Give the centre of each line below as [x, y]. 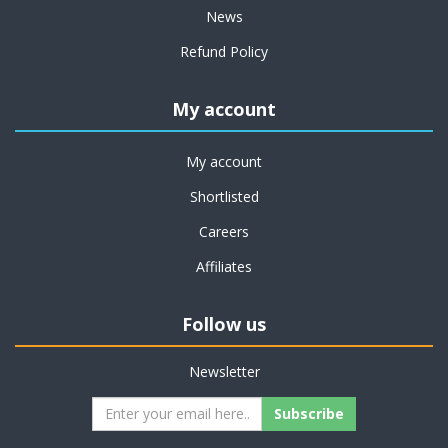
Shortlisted [224, 196]
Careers [224, 231]
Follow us [224, 323]
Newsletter [224, 371]
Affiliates [224, 266]
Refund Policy [224, 51]
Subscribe [309, 413]
